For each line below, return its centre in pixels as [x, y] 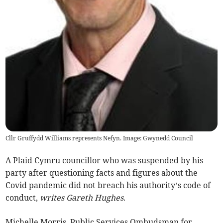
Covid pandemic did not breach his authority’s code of [108, 185]
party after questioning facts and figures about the [102, 172]
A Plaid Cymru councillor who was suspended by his [105, 160]
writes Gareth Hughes [82, 197]
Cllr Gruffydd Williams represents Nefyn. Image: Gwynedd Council [100, 138]
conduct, [23, 197]
